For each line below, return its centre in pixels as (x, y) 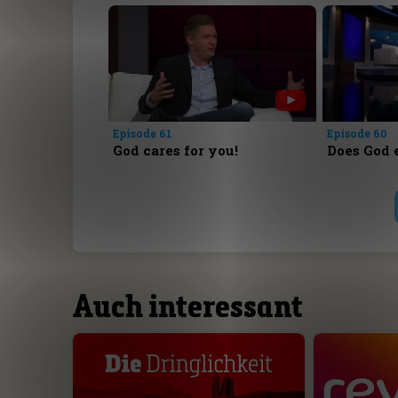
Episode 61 (143, 133)
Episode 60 (356, 133)
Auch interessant (187, 305)
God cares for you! (176, 150)
